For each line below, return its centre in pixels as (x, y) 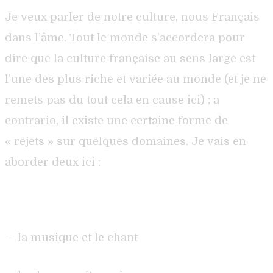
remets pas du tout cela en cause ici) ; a (112, 100)
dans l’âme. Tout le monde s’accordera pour (125, 37)
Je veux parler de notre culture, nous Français (132, 17)
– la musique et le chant (73, 237)
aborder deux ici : (53, 162)
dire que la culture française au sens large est (130, 58)
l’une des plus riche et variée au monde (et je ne (136, 79)
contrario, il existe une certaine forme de (116, 120)
